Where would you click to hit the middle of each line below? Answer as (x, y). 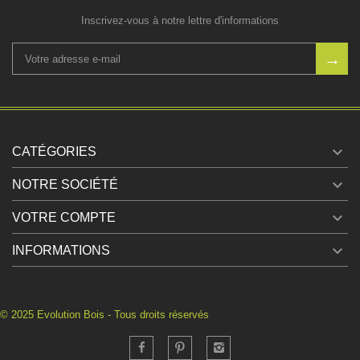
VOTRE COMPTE (64, 217)
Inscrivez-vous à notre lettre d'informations (180, 20)
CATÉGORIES (54, 151)
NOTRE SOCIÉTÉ (65, 184)
